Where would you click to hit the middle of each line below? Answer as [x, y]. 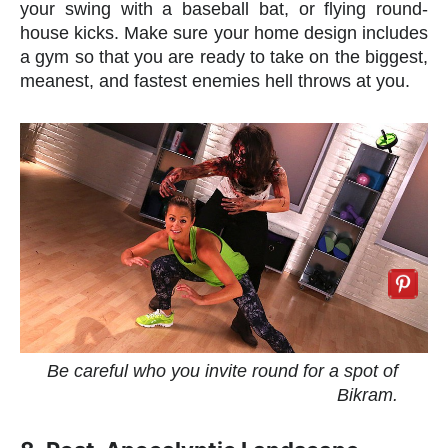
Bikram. [367, 394]
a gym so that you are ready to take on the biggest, [224, 57]
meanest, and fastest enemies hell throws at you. [215, 81]
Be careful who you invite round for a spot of [222, 370]
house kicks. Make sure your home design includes [224, 33]
